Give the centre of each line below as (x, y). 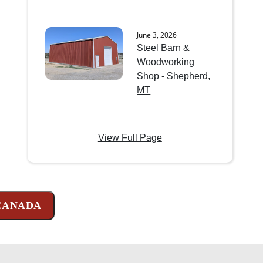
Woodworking (166, 62)
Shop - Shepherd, (174, 76)
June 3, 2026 (157, 35)
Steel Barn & (163, 48)
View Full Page (130, 137)
